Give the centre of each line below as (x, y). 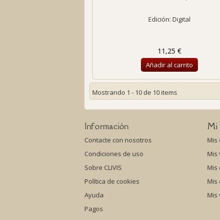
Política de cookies (112, 181)
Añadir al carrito (170, 65)
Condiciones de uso (114, 154)
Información (107, 126)
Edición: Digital (170, 19)
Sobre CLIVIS (103, 167)
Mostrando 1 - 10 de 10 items (135, 92)
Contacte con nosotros (118, 140)
